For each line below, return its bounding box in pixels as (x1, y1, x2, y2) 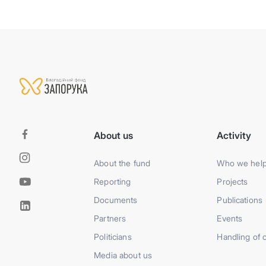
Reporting (94, 176, 131, 186)
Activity (217, 129, 252, 141)
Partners (94, 213, 126, 223)
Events (217, 213, 243, 223)
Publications (217, 195, 263, 205)
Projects (217, 176, 248, 186)
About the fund (94, 158, 151, 168)
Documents (94, 195, 138, 205)
